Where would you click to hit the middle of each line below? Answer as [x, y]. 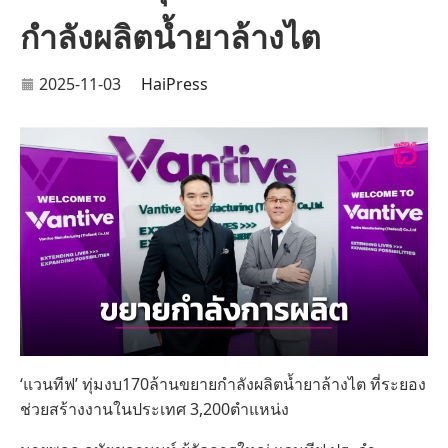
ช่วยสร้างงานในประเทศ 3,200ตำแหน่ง [154, 409]
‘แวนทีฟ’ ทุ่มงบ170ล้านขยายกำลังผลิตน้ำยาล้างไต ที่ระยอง [223, 384]
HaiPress [174, 83]
